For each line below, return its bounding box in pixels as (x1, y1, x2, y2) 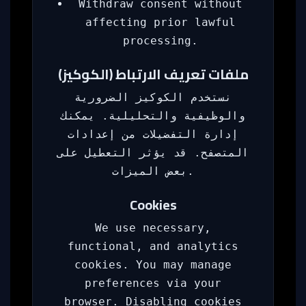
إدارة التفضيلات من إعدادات (68, 128, 238, 141)
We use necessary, (95, 221, 211, 234)
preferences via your (85, 277, 221, 290)
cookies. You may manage (74, 258, 232, 271)
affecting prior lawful (85, 16, 236, 29)
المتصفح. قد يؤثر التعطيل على (57, 146, 249, 159)
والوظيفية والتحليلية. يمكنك (61, 109, 245, 122)
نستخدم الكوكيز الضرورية (74, 91, 232, 104)
